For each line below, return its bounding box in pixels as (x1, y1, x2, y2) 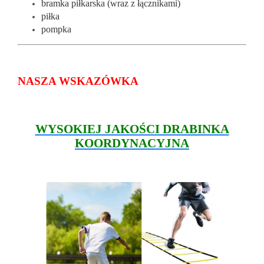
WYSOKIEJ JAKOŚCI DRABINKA (35, 121, 229, 136)
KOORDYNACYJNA (75, 136, 189, 150)
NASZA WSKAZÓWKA (18, 74, 138, 87)
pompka (41, 24, 71, 34)
